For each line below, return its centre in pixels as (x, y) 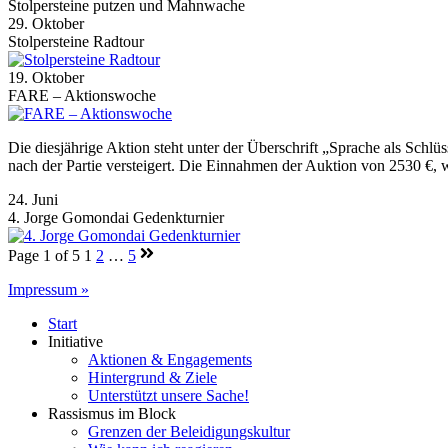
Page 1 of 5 (44, 255)
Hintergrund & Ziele (152, 377)
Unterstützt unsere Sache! (168, 395)
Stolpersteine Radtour (76, 41)
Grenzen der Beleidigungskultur (189, 431)
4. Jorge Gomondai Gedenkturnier (116, 217)
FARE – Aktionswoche (82, 95)
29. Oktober (46, 23)
